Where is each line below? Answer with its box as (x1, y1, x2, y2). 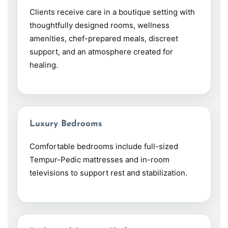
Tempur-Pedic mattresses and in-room (30, 155, 169, 165)
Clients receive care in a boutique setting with (30, 7, 195, 17)
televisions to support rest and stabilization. (30, 168, 187, 178)
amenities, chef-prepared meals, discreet (30, 34, 178, 44)
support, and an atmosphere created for (30, 47, 173, 57)
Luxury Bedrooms (30, 120, 102, 129)
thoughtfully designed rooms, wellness (30, 20, 169, 31)
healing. (30, 60, 58, 70)
